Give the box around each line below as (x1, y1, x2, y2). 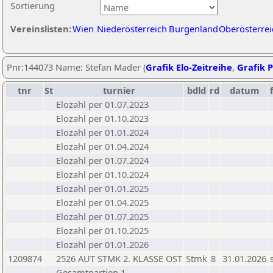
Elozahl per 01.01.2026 (56, 238, 149, 250)
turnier (102, 84, 135, 96)
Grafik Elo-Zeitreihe (146, 61, 232, 73)
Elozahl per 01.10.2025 (56, 224, 149, 236)
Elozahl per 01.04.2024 (56, 140, 149, 152)
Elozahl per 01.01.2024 (56, 126, 149, 138)
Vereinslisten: (10, 23, 71, 35)
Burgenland (169, 23, 218, 35)
